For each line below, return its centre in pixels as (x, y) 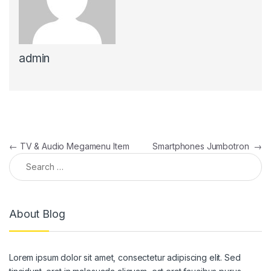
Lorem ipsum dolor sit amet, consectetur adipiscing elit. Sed (125, 258)
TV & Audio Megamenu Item (73, 146)
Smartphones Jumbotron (203, 146)
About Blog (37, 214)
